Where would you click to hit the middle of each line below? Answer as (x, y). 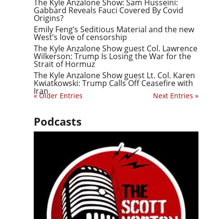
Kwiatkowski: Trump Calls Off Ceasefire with (114, 83)
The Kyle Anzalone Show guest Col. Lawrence (116, 48)
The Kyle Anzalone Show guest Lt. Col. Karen (115, 75)
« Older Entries (58, 96)
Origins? (49, 18)
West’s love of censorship (81, 37)
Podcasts (58, 121)
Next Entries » (175, 96)
